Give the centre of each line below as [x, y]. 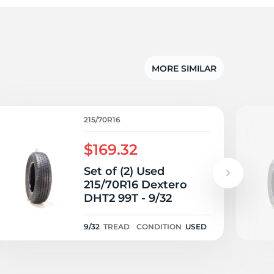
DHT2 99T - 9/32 [128, 198]
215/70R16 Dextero [135, 185]
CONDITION [159, 227]
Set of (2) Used [124, 171]
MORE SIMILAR [184, 68]
